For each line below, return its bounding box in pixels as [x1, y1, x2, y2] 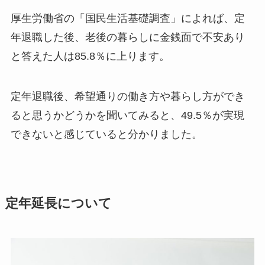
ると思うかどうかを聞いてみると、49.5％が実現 [10, 109, 244, 122]
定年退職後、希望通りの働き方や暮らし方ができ [10, 91, 245, 103]
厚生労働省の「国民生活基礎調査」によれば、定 [10, 12, 245, 25]
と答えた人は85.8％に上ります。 [10, 50, 170, 63]
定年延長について [5, 196, 112, 211]
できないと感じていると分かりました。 [10, 128, 202, 141]
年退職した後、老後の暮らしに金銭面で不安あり [10, 31, 245, 44]
